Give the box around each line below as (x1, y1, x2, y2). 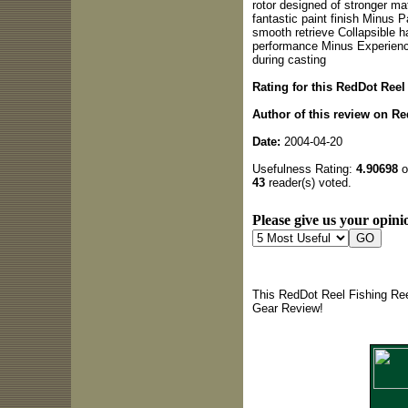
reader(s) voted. (264, 175, 352, 189)
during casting (251, 52, 326, 66)
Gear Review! (251, 301, 323, 315)
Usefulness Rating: (251, 161, 356, 176)
